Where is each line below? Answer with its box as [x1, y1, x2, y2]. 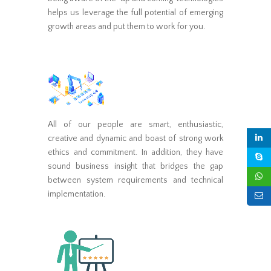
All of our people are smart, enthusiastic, [48, 119, 223, 129]
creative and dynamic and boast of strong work [48, 133, 223, 143]
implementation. [48, 189, 105, 199]
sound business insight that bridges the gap [48, 161, 223, 171]
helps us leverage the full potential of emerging [48, 7, 223, 18]
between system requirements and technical [48, 175, 223, 185]
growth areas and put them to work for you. [48, 21, 205, 31]
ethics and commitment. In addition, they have [48, 147, 223, 157]
